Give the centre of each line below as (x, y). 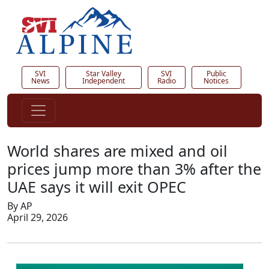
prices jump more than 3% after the (134, 169)
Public (216, 74)
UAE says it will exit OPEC (97, 187)
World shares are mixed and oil (117, 151)
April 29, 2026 (38, 218)
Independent (103, 81)
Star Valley (103, 74)
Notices (216, 81)
